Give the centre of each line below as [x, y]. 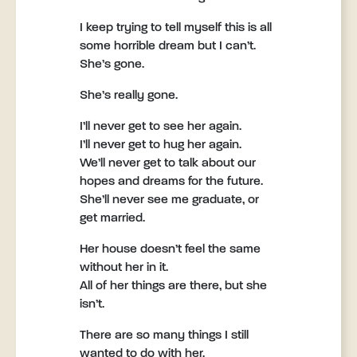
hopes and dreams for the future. [171, 182]
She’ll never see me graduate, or [169, 200]
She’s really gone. [129, 96]
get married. [112, 218]
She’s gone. [112, 65]
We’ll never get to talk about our [168, 163]
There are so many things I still [164, 335]
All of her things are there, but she [173, 286]
